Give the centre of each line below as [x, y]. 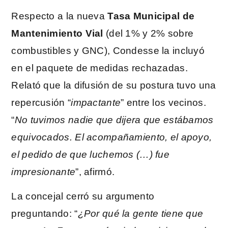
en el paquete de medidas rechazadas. [99, 68]
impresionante [44, 172]
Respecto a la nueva [60, 16]
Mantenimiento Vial [57, 33]
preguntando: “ [45, 214]
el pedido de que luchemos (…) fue [90, 154]
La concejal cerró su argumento [83, 196]
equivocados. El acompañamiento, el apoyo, [112, 137]
